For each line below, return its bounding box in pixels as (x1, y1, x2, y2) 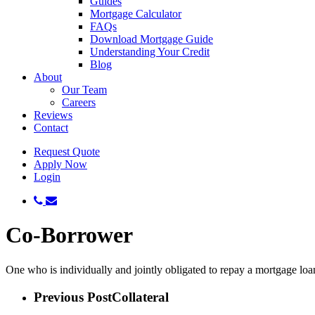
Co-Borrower (6, 222, 133, 248)
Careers (62, 96, 96, 108)
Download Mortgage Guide (90, 33, 213, 45)
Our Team (62, 84, 107, 96)
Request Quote (34, 146, 100, 157)
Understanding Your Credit (90, 46, 210, 58)
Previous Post (34, 289, 112, 304)
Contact (34, 122, 68, 134)
